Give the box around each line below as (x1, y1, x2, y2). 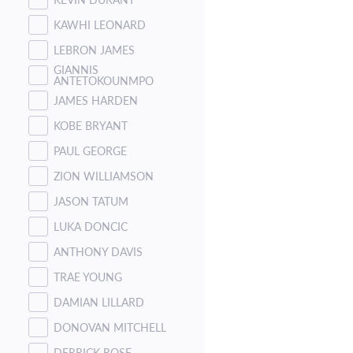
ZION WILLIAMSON (54, 169, 154, 183)
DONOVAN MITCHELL (54, 320, 166, 334)
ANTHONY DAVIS (54, 244, 143, 258)
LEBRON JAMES (54, 43, 135, 57)
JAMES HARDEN (54, 93, 138, 107)
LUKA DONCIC (54, 219, 128, 233)
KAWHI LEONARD (54, 17, 146, 32)
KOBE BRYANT (54, 118, 128, 132)
